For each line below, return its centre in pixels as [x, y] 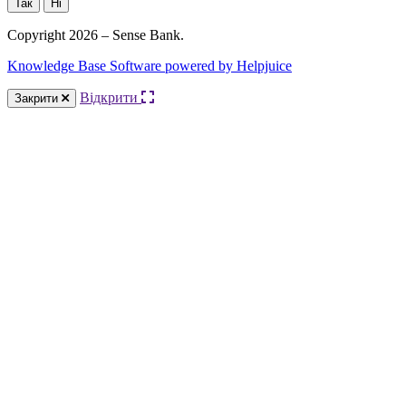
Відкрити [111, 98]
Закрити [38, 99]
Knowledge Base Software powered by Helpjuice [150, 66]
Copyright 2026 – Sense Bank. [96, 35]
